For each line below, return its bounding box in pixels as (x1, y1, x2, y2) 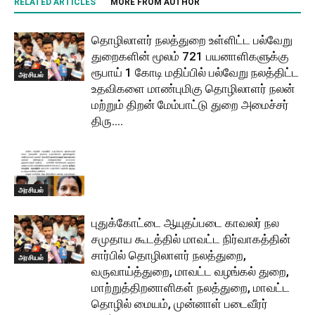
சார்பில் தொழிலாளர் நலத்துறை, (91, 248, 246, 262)
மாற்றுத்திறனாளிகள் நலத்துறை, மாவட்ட (91, 281, 290, 295)
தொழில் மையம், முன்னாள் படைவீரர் (91, 297, 268, 311)
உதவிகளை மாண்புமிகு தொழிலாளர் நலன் (91, 82, 295, 96)
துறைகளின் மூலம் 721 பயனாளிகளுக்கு (91, 49, 289, 63)
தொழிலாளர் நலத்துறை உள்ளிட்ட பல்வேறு (91, 33, 292, 47)
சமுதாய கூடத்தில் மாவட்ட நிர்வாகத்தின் (91, 232, 290, 246)
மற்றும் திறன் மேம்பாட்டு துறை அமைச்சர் (91, 98, 289, 112)
